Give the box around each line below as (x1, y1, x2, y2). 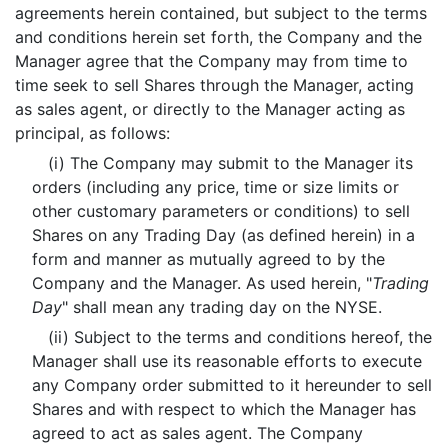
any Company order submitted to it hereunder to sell (31, 375, 432, 395)
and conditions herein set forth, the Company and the (15, 27, 422, 47)
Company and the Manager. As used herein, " (31, 273, 372, 293)
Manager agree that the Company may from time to (15, 51, 408, 71)
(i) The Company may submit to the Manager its (47, 153, 413, 173)
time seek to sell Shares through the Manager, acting (15, 75, 414, 95)
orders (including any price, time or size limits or (31, 177, 399, 197)
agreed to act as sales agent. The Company (31, 423, 363, 443)
